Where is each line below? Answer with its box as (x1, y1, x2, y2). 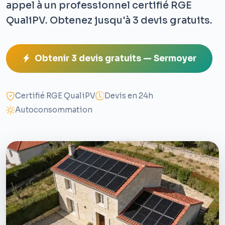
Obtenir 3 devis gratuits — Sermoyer (35, 53, 196, 64)
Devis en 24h (104, 91, 153, 101)
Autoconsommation (15, 105, 92, 115)
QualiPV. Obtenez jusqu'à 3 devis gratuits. (6, 14, 212, 27)
